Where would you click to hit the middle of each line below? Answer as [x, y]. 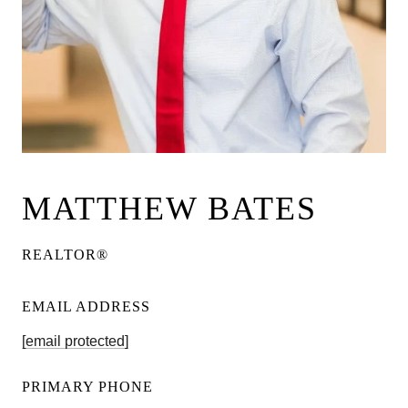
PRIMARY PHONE [87, 387]
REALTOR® [65, 255]
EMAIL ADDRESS [86, 306]
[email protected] [75, 342]
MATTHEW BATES [169, 209]
